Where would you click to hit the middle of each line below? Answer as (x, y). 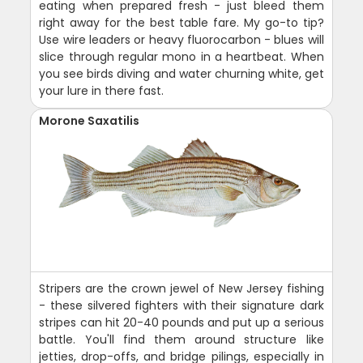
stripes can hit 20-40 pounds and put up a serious (181, 322)
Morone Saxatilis (90, 120)
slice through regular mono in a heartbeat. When (181, 56)
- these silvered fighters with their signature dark (181, 305)
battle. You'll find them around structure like (181, 339)
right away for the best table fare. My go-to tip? (181, 22)
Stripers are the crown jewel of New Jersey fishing (181, 288)
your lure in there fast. (102, 90)
